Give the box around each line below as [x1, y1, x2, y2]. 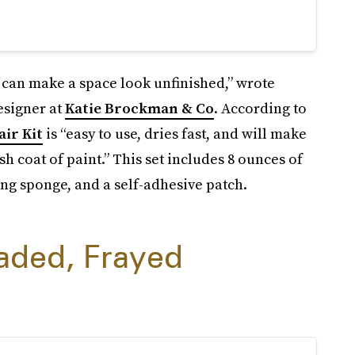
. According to [213, 97, 307, 118]
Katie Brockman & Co [64, 97, 214, 118]
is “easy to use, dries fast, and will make [42, 123, 307, 143]
